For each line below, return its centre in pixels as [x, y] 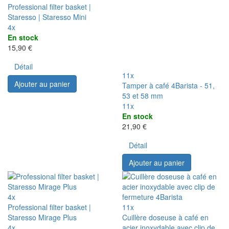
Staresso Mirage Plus [42, 217]
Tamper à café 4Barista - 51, [168, 85]
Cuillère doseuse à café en [165, 217]
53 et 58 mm [143, 95]
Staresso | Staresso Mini [47, 17]
